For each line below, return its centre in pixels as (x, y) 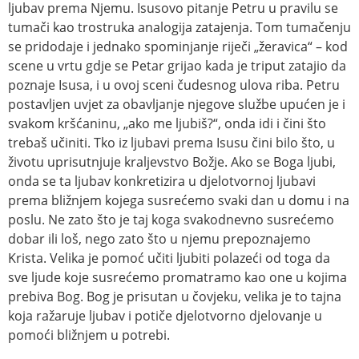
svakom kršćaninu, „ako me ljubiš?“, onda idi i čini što (167, 124)
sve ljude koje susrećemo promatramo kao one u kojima (177, 278)
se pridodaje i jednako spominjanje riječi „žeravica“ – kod (178, 47)
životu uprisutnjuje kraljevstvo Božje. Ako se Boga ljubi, (172, 162)
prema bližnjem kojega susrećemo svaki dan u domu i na (179, 201)
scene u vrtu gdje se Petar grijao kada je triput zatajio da (177, 66)
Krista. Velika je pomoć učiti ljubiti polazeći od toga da (169, 258)
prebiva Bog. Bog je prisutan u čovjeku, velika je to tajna (175, 297)
